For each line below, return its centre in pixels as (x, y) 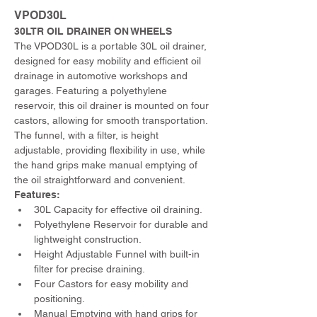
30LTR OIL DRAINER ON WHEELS (93, 31)
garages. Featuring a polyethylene (92, 91)
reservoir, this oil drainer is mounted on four (113, 105)
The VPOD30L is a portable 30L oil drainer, (112, 46)
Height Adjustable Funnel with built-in (118, 254)
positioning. (59, 299)
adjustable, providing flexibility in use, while (111, 150)
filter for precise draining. (90, 269)
